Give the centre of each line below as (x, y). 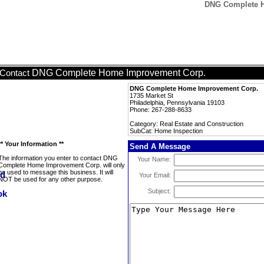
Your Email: (155, 175)
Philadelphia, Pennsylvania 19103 (177, 103)
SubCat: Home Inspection (166, 131)
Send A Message (160, 146)
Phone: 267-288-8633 (161, 110)
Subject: (159, 191)
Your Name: (154, 159)
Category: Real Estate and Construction (187, 124)
